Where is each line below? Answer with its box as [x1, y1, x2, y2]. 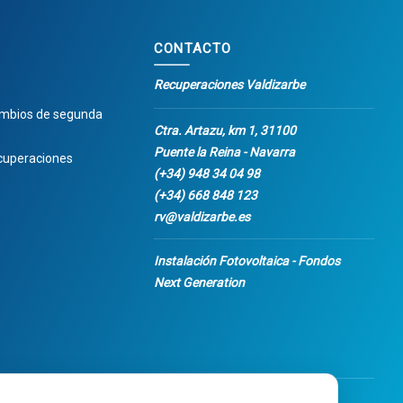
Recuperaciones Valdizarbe [153, 77, 305, 92]
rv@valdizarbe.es [153, 210, 250, 224]
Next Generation [153, 275, 245, 290]
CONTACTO [153, 40, 232, 57]
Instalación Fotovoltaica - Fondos [153, 254, 340, 268]
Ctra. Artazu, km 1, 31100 [153, 123, 296, 138]
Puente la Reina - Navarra [153, 145, 295, 159]
